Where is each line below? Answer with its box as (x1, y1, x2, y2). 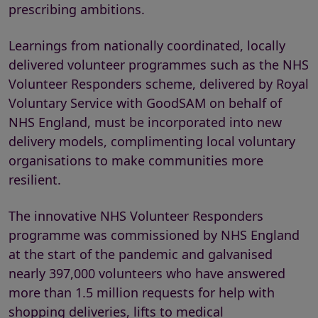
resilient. (9, 171, 61, 188)
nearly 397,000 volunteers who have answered (9, 265, 285, 282)
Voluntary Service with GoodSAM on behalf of (9, 94, 282, 111)
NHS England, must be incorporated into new (9, 114, 282, 131)
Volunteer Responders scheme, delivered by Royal (9, 75, 309, 92)
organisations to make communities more (9, 152, 263, 169)
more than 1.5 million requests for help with (9, 284, 275, 301)
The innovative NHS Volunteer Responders (9, 207, 263, 224)
